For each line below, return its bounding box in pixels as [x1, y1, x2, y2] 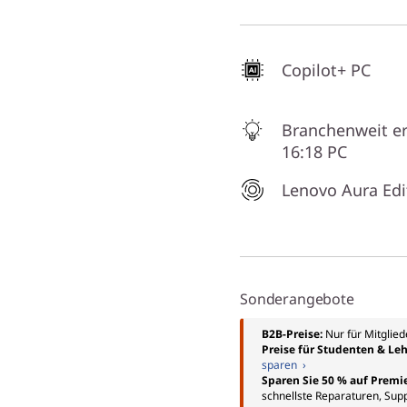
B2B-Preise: [262, 326, 325, 342]
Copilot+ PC [282, 59, 371, 81]
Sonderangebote [240, 289, 354, 309]
